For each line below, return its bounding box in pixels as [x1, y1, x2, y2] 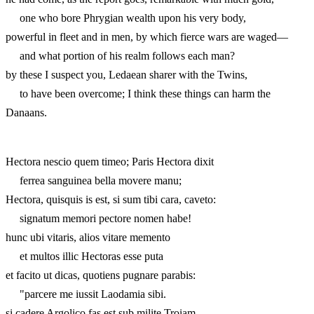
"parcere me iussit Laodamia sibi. [6, 287, 166, 300]
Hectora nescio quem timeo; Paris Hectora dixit [6, 155, 214, 168]
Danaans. [6, 106, 47, 118]
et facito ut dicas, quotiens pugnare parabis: [6, 268, 196, 281]
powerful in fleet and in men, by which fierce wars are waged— [6, 30, 288, 43]
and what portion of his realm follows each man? [6, 49, 235, 62]
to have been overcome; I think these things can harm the [6, 87, 271, 100]
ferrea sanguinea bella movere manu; [6, 174, 182, 186]
